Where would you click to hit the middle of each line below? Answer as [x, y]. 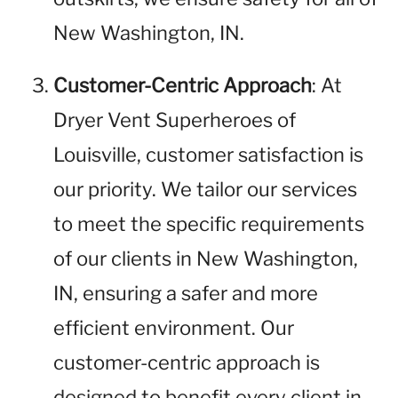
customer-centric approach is [187, 362]
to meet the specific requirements [209, 224]
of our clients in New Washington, [206, 259]
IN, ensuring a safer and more [186, 293]
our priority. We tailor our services [205, 189]
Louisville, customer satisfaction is [208, 155]
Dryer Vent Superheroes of [175, 120]
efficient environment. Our [174, 328]
